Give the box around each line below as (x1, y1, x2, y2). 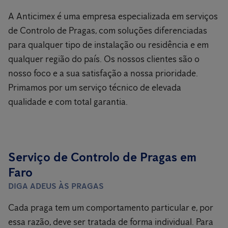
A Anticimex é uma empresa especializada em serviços (8, 11, 218, 22)
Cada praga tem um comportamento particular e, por (8, 202, 213, 213)
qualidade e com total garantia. (8, 96, 128, 107)
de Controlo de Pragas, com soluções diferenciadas (8, 25, 207, 36)
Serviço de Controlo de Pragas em (8, 150, 196, 164)
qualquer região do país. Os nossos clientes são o (8, 53, 199, 65)
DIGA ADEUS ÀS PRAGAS (8, 181, 104, 191)
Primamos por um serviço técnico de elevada (8, 82, 181, 93)
